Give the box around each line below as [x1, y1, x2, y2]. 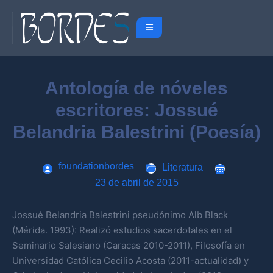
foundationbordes [58, 160, 134, 171]
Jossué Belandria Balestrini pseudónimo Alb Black [12, 208, 228, 221]
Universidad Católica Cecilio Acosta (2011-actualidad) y [12, 254, 249, 266]
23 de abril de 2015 [94, 177, 179, 188]
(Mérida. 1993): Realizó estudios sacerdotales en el [12, 224, 232, 236]
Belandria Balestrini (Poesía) [12, 121, 261, 142]
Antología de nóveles [45, 77, 228, 98]
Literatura [161, 161, 203, 172]
